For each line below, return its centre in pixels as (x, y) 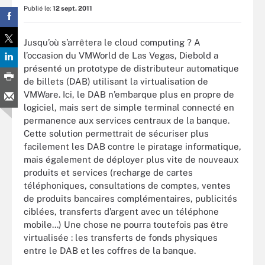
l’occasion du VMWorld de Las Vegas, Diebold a (121, 55)
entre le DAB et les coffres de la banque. (110, 250)
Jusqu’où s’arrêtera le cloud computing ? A (112, 42)
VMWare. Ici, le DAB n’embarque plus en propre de (129, 94)
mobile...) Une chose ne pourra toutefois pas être (126, 224)
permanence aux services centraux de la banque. (127, 120)
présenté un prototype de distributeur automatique (131, 68)
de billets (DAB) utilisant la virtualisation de (116, 81)
